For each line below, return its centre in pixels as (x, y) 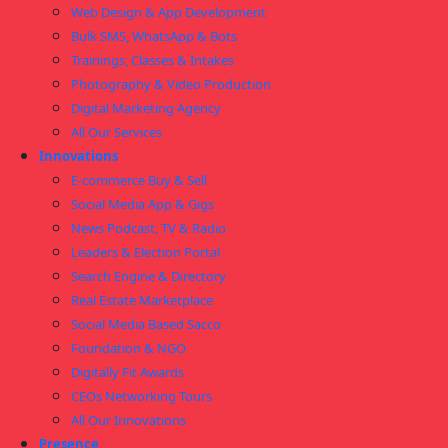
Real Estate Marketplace (142, 300)
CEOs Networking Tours (141, 396)
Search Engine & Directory (148, 276)
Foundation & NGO (128, 348)
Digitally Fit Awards (127, 372)
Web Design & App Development (168, 12)
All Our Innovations (128, 420)
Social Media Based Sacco (146, 324)
